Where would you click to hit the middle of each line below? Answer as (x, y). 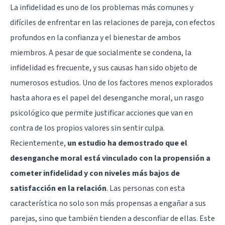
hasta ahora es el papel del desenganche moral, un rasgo (107, 98)
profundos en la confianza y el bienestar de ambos (95, 37)
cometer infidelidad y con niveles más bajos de (95, 173)
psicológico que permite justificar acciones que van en (101, 113)
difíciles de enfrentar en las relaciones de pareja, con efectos (113, 22)
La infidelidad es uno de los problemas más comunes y (102, 7)
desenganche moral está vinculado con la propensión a (110, 158)
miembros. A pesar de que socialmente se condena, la (101, 52)
